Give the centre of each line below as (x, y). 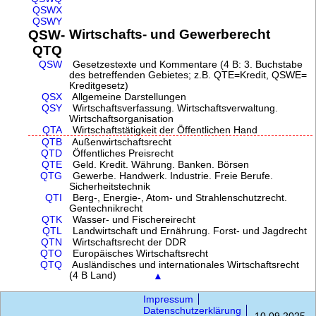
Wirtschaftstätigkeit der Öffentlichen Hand (164, 130)
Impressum (168, 299)
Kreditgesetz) (99, 85)
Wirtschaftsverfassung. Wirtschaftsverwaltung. (174, 108)
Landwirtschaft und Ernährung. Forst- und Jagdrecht (189, 231)
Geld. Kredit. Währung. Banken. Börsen (160, 164)
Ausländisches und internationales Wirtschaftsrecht (185, 265)
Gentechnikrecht (106, 208)
